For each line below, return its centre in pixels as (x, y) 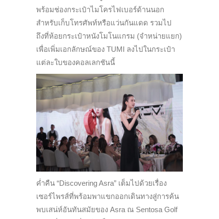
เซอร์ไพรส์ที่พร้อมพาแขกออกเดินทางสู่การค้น (108, 197)
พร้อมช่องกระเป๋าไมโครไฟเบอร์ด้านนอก (100, 10)
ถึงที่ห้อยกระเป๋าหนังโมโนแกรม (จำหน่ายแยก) (109, 36)
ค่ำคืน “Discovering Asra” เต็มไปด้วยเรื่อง (101, 183)
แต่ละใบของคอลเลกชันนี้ (76, 63)
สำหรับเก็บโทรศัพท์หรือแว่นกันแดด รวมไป (104, 23)
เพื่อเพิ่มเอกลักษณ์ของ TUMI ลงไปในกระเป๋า (106, 49)
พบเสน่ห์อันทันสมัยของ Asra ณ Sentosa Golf (107, 210)
